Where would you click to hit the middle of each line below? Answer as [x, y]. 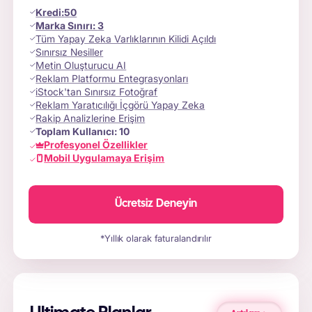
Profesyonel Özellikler [96, 145]
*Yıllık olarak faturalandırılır [156, 238]
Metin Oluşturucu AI [81, 65]
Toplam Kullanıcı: [78, 132]
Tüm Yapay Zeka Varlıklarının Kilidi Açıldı [126, 39]
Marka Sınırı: [67, 26]
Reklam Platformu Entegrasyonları [112, 79]
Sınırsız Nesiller [70, 52]
